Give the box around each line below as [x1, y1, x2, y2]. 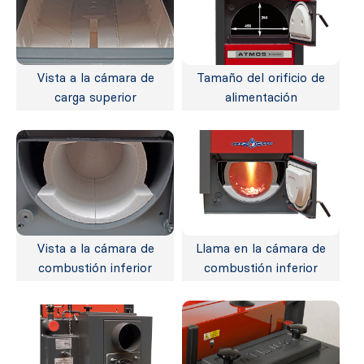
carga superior [54, 90, 136, 106]
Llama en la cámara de [196, 240, 326, 256]
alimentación [224, 90, 297, 106]
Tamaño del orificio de [197, 71, 325, 86]
